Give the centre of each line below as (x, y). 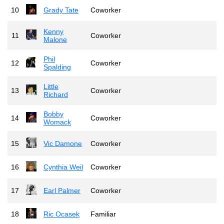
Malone (55, 39)
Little (51, 86)
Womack (57, 122)
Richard (56, 94)
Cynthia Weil (63, 167)
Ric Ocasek (61, 214)
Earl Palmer (62, 190)
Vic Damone (63, 143)
